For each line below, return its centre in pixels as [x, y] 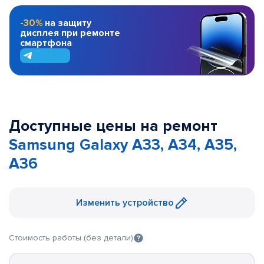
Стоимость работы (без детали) [71, 238]
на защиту [68, 23]
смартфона [46, 43]
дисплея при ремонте [70, 33]
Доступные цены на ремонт [113, 126]
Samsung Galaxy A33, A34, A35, [123, 145]
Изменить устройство [125, 203]
